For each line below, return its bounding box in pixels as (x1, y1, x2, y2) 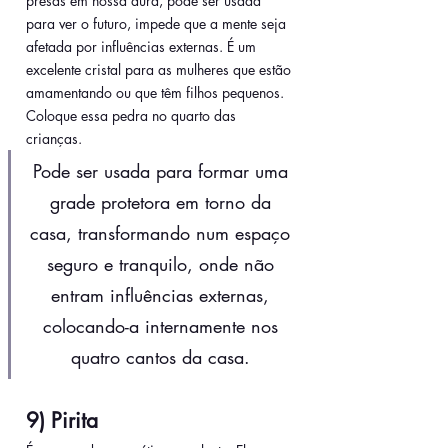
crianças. (26, 129, 86, 149)
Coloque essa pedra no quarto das (26, 106, 240, 126)
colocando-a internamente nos (42, 314, 284, 339)
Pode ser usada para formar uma (32, 159, 294, 184)
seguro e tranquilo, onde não (46, 252, 280, 277)
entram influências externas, (51, 283, 275, 308)
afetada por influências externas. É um (26, 37, 260, 57)
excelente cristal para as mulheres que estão (26, 60, 295, 80)
